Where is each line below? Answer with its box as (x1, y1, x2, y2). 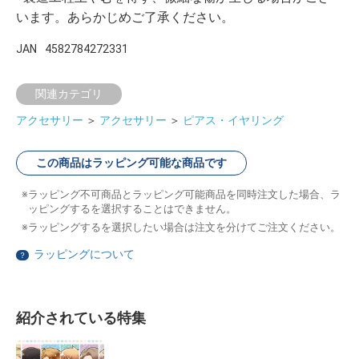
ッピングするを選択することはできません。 (28, 202, 236, 215)
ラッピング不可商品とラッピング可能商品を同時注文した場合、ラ (28, 188, 341, 200)
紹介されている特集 (16, 309, 146, 326)
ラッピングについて (34, 247, 135, 260)
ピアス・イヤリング (183, 113, 284, 127)
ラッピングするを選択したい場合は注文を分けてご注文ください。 (28, 220, 341, 233)
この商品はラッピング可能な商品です (36, 155, 227, 169)
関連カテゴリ (35, 87, 103, 100)
